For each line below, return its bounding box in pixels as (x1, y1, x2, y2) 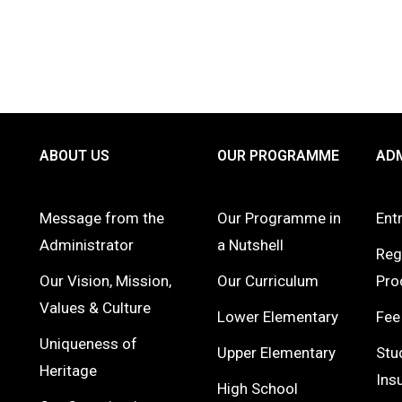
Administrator (39, 236, 134, 254)
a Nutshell (216, 236, 284, 254)
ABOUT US (39, 147, 109, 164)
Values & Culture (39, 299, 151, 317)
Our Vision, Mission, (39, 272, 171, 290)
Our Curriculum (216, 272, 319, 290)
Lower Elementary (216, 308, 338, 326)
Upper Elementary (216, 344, 336, 362)
